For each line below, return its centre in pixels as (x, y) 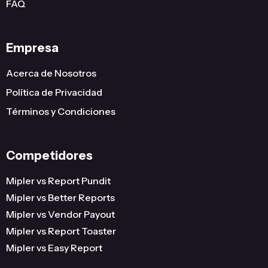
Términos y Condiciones (61, 111)
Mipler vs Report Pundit (58, 181)
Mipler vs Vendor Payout (60, 214)
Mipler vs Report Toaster (61, 231)
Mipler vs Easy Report (54, 248)
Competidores (49, 156)
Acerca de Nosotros (51, 73)
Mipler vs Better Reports (60, 197)
